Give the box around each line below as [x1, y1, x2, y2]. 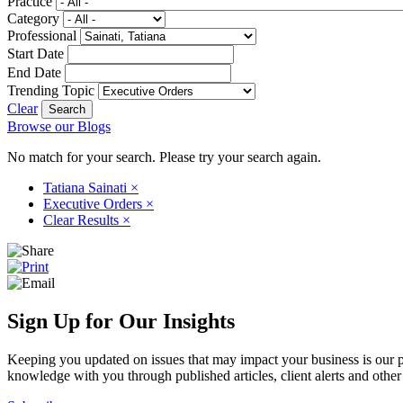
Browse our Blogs [7, 118, 111, 134]
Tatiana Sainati [43, 179, 130, 195]
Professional [7, 27, 76, 43]
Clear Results [43, 211, 122, 228]
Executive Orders [43, 195, 146, 211]
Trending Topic [7, 82, 94, 98]
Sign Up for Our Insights [7, 309, 235, 333]
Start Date [7, 45, 64, 61]
